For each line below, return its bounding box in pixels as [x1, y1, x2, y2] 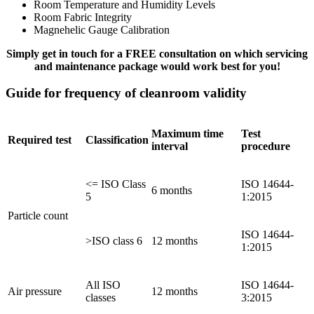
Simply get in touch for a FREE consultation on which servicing [6, 47, 308, 60]
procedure [241, 140, 290, 153]
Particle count [8, 210, 68, 222]
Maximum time [151, 128, 224, 140]
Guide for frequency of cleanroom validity [6, 86, 247, 101]
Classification [86, 134, 149, 146]
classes [86, 292, 116, 304]
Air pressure [8, 285, 62, 298]
